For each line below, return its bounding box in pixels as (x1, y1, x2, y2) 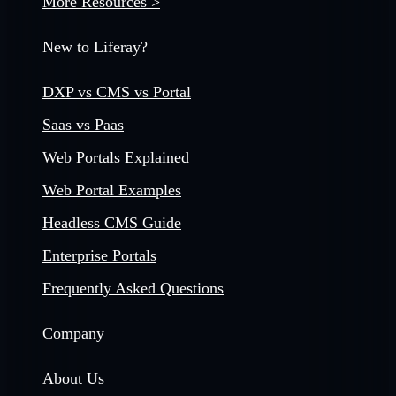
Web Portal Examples (42, 181, 181, 200)
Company (42, 324, 104, 343)
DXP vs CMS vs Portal (42, 83, 191, 102)
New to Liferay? (42, 38, 148, 57)
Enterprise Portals (42, 247, 156, 265)
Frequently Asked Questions (42, 279, 224, 298)
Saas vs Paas (42, 116, 124, 134)
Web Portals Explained (42, 148, 189, 167)
